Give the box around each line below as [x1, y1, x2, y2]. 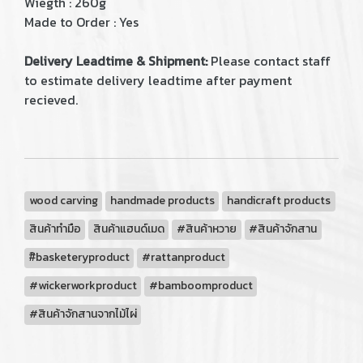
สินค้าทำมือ [28, 220, 81, 237]
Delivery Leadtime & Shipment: [24, 51, 207, 70]
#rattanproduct [141, 249, 225, 266]
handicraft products [226, 192, 331, 209]
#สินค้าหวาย [176, 220, 237, 237]
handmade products [109, 192, 215, 209]
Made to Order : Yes [24, 12, 139, 32]
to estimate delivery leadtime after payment [24, 70, 292, 90]
